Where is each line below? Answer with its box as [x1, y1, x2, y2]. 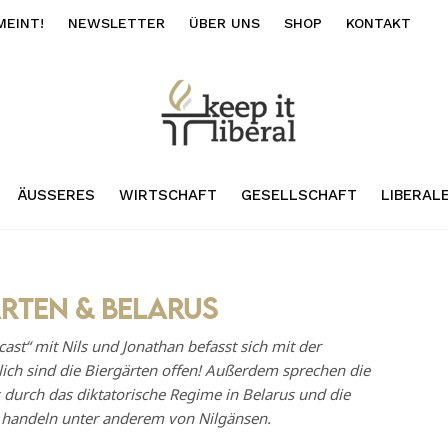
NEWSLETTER [68, 15, 165, 31]
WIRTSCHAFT [118, 185, 217, 204]
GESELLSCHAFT [240, 185, 357, 204]
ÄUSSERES [17, 185, 85, 204]
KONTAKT [346, 15, 411, 31]
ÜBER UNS [189, 15, 260, 31]
